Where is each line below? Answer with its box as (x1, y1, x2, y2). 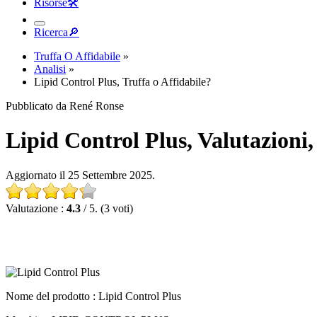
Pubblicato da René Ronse (6, 100, 124, 112)
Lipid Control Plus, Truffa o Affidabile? (34, 76, 211, 88)
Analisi (34, 63, 66, 75)
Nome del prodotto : (6, 289, 98, 302)
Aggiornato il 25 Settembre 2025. (6, 168, 155, 181)
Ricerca (34, 26, 68, 38)
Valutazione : (6, 202, 67, 214)
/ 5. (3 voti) (81, 202, 133, 214)
